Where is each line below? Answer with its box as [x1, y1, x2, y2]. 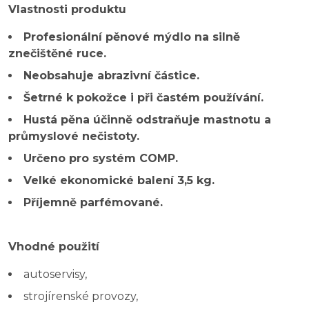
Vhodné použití [8, 239, 99, 253]
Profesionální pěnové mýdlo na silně [23, 30, 240, 43]
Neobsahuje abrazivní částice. [23, 68, 199, 82]
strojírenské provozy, [23, 289, 138, 303]
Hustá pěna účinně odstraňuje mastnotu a [23, 112, 271, 126]
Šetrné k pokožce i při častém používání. [23, 90, 263, 104]
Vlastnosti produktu [8, 2, 126, 16]
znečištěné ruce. [8, 46, 106, 60]
